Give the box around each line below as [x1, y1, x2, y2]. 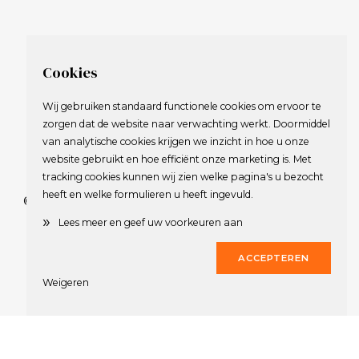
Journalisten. [143, 215, 216, 230]
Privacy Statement [88, 256, 195, 272]
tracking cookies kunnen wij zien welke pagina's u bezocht [42, 170, 324, 183]
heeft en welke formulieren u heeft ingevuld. [42, 188, 253, 200]
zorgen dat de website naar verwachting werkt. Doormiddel [42, 117, 330, 130]
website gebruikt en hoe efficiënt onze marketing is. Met [42, 152, 312, 165]
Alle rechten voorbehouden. [100, 236, 259, 251]
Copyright [215, 256, 271, 272]
